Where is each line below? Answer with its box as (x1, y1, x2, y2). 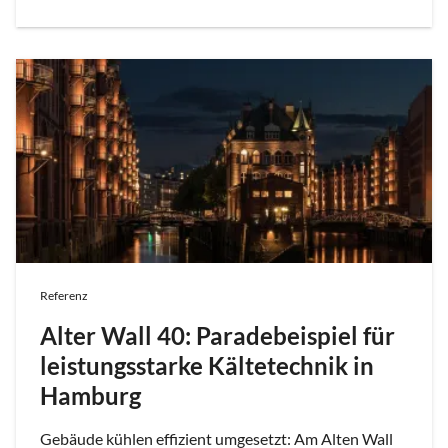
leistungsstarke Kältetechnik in (40, 350, 374, 380)
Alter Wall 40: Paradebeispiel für (40, 320, 395, 350)
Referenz (40, 287, 88, 303)
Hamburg (40, 380, 141, 410)
